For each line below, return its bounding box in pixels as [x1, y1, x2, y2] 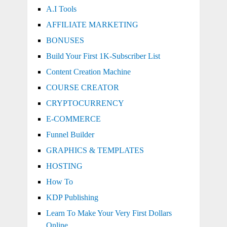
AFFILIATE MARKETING [46, 20, 138, 29]
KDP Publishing [46, 193, 98, 202]
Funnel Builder [46, 130, 94, 139]
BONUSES [46, 35, 84, 45]
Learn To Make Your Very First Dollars [46, 208, 172, 217]
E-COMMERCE [46, 114, 101, 123]
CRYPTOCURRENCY [46, 98, 124, 107]
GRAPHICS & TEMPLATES [46, 145, 144, 155]
